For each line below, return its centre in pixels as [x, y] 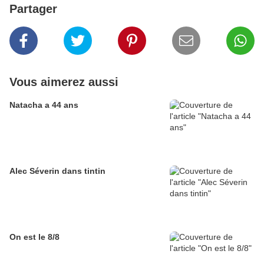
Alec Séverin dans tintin [57, 171]
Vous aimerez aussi [64, 82]
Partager [33, 9]
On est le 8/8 [34, 237]
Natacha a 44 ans [44, 105]
